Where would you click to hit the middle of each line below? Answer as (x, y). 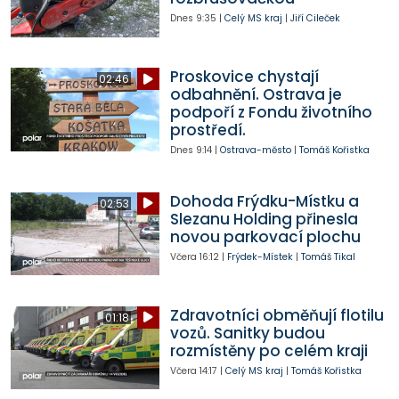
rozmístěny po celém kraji (269, 350)
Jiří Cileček (315, 19)
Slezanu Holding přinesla (264, 219)
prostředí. (208, 130)
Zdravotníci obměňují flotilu (277, 315)
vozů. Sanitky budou (247, 333)
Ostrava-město (255, 151)
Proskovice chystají (244, 77)
